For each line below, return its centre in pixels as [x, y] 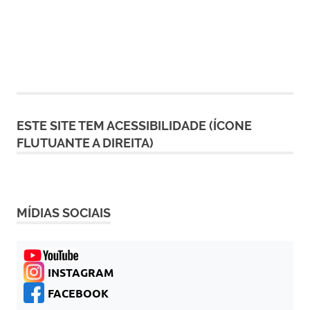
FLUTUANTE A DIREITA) [85, 143]
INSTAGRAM [81, 272]
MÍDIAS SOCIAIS [64, 212]
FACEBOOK [78, 293]
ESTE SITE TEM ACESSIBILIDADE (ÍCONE [134, 125]
